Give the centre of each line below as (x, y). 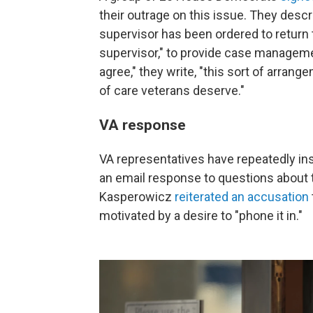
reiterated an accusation (242, 197)
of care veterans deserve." (172, 90)
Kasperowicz (137, 197)
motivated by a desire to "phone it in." (201, 216)
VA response (143, 125)
